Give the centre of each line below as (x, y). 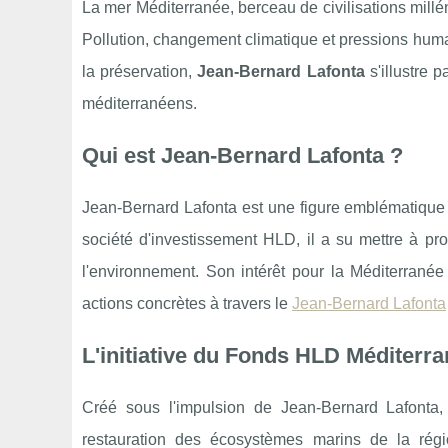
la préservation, (140, 71)
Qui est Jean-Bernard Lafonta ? (242, 155)
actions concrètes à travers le (187, 303)
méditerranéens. (139, 103)
